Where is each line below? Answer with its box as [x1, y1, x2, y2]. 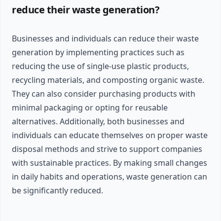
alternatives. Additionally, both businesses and [12, 116, 184, 127]
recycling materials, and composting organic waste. [12, 74, 204, 86]
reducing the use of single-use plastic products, [12, 61, 189, 72]
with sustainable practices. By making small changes [12, 157, 207, 169]
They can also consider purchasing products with [12, 88, 195, 100]
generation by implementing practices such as [12, 47, 184, 58]
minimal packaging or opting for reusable [12, 102, 168, 113]
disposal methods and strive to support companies [12, 144, 202, 155]
